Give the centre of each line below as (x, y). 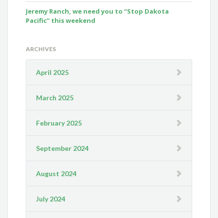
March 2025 (55, 98)
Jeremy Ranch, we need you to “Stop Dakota (98, 11)
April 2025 (53, 73)
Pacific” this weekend (61, 21)
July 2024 (51, 199)
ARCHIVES (41, 49)
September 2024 (63, 148)
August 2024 (56, 174)
